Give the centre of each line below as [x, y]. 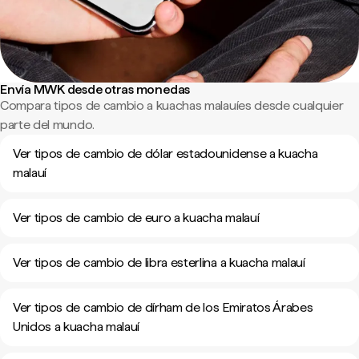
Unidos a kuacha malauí [76, 327]
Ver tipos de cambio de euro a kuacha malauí [136, 218]
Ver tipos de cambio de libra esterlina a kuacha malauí [159, 262]
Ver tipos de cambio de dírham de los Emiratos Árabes [163, 307]
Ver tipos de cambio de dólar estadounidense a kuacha [165, 153]
